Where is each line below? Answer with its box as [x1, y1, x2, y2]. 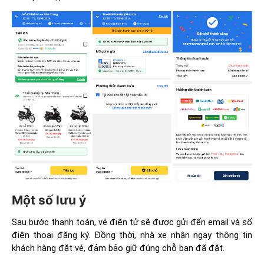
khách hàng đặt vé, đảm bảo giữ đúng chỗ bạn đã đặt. [12, 242, 225, 253]
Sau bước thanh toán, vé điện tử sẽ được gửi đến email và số [12, 216, 252, 227]
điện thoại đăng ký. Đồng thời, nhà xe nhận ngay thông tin [12, 229, 252, 240]
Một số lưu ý [12, 193, 86, 208]
